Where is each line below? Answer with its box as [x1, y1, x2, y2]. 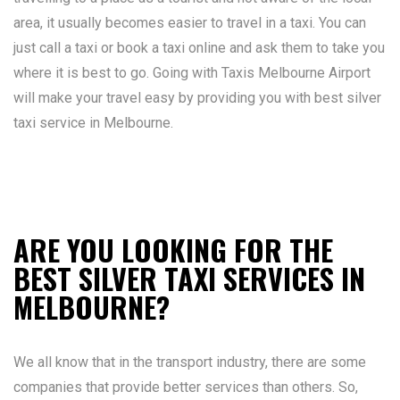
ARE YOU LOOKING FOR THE [13, 229, 333, 271]
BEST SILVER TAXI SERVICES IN [13, 257, 365, 299]
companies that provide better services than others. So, [13, 379, 358, 396]
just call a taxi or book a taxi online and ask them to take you [13, 39, 385, 56]
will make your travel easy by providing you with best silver [13, 89, 381, 106]
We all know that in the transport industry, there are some [13, 354, 366, 371]
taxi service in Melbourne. [13, 114, 173, 131]
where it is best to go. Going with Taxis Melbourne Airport [13, 64, 371, 81]
